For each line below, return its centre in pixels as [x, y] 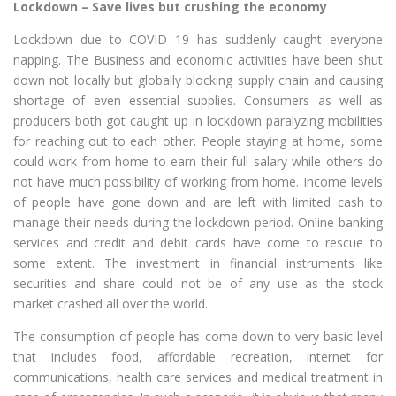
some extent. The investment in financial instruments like [198, 263]
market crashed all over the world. [110, 304]
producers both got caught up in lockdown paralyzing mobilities [198, 121]
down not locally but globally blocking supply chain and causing [198, 80]
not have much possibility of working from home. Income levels [198, 182]
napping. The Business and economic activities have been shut [198, 60]
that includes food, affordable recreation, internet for [198, 357]
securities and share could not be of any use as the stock [198, 284]
